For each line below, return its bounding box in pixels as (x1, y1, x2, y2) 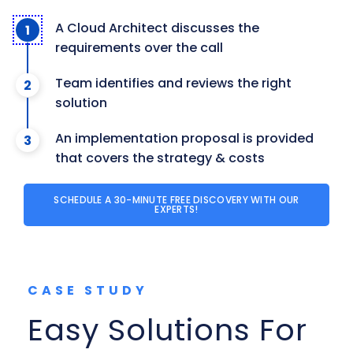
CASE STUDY (28, 281, 148, 300)
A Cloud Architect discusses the (55, 19, 259, 38)
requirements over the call (55, 39, 223, 58)
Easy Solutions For (28, 309, 307, 351)
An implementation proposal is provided (55, 129, 314, 148)
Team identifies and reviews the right (55, 74, 292, 93)
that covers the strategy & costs (55, 149, 265, 168)
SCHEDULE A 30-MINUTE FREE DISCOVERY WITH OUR (54, 193, 299, 207)
